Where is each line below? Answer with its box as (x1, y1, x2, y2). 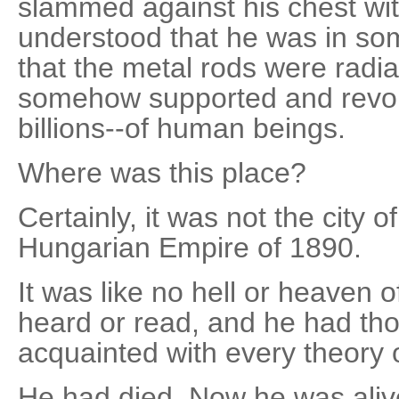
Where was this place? (18, 156, 306, 189)
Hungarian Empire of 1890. (18, 231, 362, 264)
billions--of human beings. (18, 111, 346, 144)
